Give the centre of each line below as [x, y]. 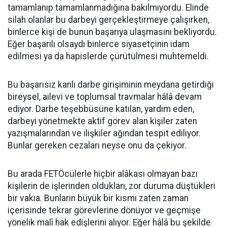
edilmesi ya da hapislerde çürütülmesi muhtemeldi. [108, 56]
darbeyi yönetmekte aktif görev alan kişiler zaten [102, 121]
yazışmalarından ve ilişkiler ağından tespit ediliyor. [104, 133]
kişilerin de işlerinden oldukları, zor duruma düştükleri [111, 186]
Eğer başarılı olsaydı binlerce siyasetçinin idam [99, 44]
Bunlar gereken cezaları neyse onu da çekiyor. [97, 145]
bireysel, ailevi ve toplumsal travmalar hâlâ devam [105, 97]
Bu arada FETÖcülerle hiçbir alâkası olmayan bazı [103, 174]
